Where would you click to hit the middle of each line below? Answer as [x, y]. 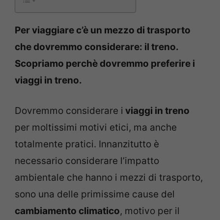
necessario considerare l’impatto [87, 161]
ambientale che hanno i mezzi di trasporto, [109, 178]
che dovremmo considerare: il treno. [96, 47]
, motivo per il [150, 211]
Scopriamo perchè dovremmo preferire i [105, 63]
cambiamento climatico [67, 211]
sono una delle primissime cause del [95, 194]
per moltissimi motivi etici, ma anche [96, 128]
